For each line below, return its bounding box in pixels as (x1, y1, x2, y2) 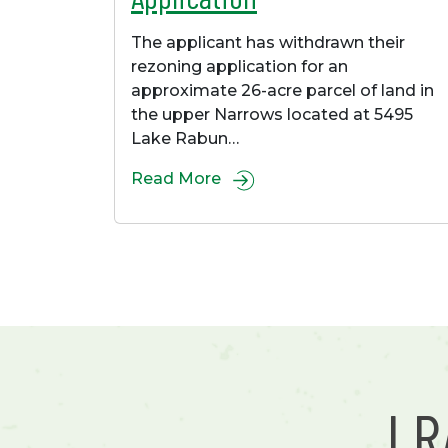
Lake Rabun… (131, 129, 239, 149)
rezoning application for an (131, 57, 348, 77)
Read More (131, 169, 225, 189)
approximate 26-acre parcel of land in (131, 81, 434, 101)
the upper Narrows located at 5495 (131, 105, 413, 125)
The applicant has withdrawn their (131, 33, 405, 53)
